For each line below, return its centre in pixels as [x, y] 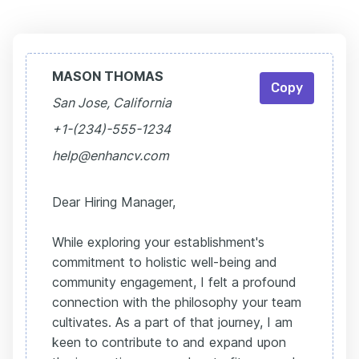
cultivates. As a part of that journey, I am [172, 322]
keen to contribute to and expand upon [169, 342]
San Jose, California [112, 103]
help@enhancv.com [111, 155]
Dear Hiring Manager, [114, 202]
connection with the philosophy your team [177, 302]
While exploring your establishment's [158, 242]
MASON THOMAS [108, 76]
